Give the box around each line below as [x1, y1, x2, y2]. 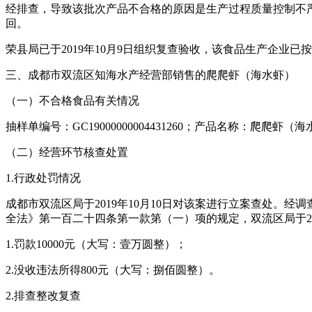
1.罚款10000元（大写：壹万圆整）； [6, 238, 187, 251]
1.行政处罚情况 [6, 172, 81, 185]
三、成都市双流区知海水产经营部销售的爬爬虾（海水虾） [6, 69, 295, 81]
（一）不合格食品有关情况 [6, 95, 139, 107]
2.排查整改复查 [6, 290, 81, 302]
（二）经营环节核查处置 [6, 146, 128, 159]
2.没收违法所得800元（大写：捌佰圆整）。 [6, 264, 220, 276]
